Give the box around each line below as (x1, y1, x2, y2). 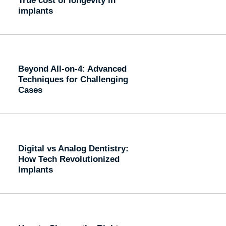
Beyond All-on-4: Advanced (18, 64, 127, 74)
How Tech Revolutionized (18, 154, 120, 164)
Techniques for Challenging (18, 75, 128, 84)
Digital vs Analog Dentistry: (18, 144, 129, 153)
